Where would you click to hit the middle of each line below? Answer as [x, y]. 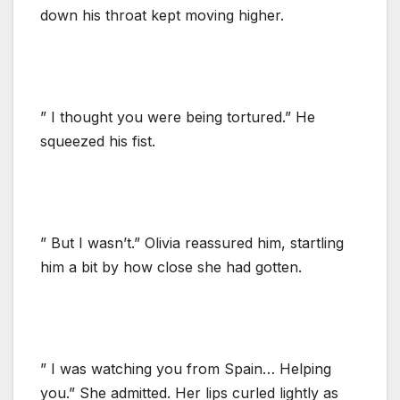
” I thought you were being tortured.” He [178, 117]
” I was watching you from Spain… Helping [186, 368]
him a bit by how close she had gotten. [171, 267]
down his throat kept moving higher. [162, 15]
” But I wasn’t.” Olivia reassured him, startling [192, 242]
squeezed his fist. [98, 141]
